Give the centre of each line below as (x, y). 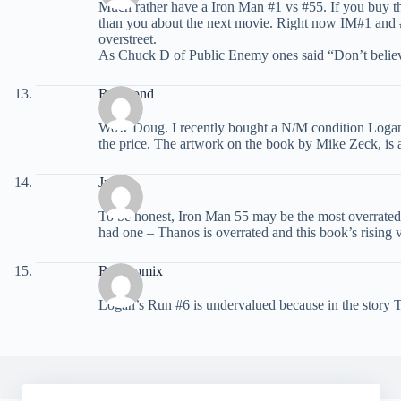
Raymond (126, 93)
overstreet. (128, 38)
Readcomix (131, 270)
